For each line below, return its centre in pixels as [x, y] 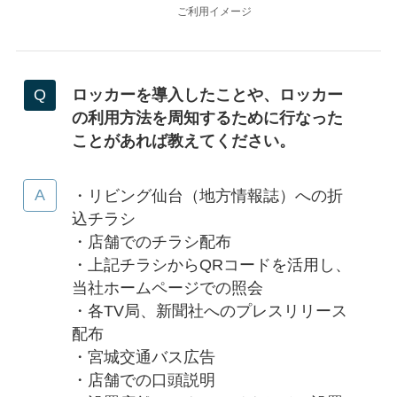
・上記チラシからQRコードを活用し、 [211, 265]
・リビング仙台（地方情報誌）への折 [207, 195]
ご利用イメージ [214, 12]
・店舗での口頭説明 [143, 380]
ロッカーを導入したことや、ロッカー [207, 95]
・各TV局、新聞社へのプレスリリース [209, 311]
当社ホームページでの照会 [167, 288]
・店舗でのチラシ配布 [151, 241]
